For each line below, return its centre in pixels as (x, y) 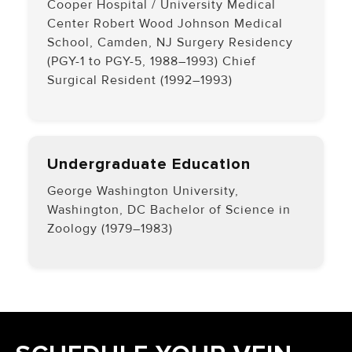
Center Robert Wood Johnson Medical (165, 24)
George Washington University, (143, 191)
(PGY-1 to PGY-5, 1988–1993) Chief (152, 62)
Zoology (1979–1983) (110, 228)
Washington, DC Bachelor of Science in (169, 209)
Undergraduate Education (149, 164)
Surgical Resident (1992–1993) (140, 81)
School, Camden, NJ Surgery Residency (170, 43)
